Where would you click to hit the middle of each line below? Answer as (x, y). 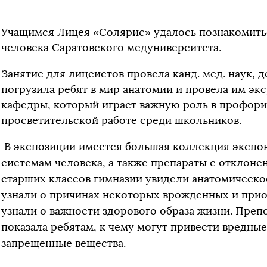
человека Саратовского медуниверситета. (111, 48)
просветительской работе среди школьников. (121, 120)
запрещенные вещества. (63, 243)
